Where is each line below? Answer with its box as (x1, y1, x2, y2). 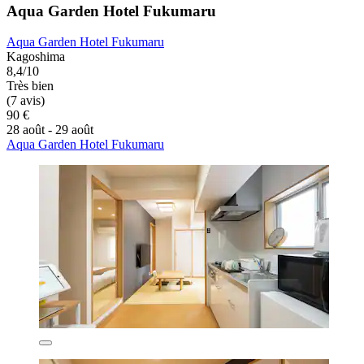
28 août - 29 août (6, 123, 93, 137)
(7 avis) (6, 93, 45, 108)
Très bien (6, 79, 54, 93)
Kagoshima (6, 50, 65, 64)
